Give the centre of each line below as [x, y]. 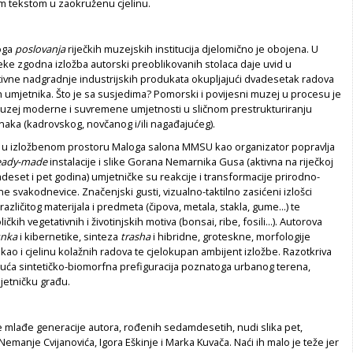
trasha [136, 236]
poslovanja [40, 48]
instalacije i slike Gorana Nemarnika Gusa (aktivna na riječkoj [190, 161]
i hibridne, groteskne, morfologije [230, 236]
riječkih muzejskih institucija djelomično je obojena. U [192, 48]
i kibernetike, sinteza [69, 236]
